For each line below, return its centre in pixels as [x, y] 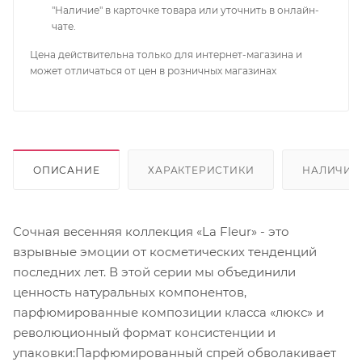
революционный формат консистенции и [144, 332]
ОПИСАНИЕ [67, 170]
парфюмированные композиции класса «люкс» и [168, 312]
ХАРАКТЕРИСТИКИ [201, 170]
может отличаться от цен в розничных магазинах [153, 71]
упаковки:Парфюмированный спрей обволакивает [175, 352]
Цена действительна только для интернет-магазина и [166, 55]
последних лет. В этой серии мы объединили [154, 271]
